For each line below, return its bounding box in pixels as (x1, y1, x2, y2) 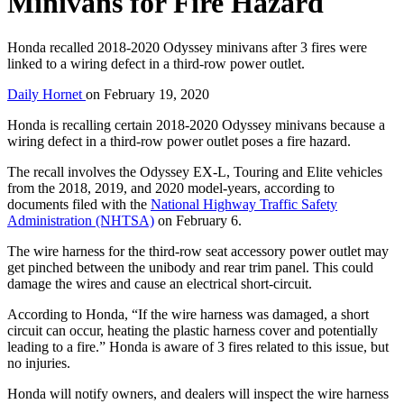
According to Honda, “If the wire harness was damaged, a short (7, 306, 369, 322)
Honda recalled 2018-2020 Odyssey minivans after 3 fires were (7, 39, 367, 55)
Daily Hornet (7, 86, 86, 102)
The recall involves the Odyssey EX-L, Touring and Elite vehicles (7, 163, 382, 179)
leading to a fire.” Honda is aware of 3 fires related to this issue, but (7, 338, 389, 354)
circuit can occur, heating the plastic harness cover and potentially (7, 322, 378, 338)
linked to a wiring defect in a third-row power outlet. (7, 55, 305, 71)
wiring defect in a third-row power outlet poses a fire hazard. (7, 133, 351, 149)
